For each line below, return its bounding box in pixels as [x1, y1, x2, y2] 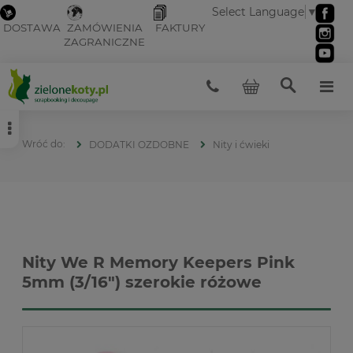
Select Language [212, 5, 305, 20]
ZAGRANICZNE [64, 35, 145, 49]
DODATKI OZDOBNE [89, 138, 189, 150]
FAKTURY [155, 21, 206, 35]
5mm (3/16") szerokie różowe [22, 272, 262, 292]
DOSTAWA [3, 21, 61, 35]
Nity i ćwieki [213, 138, 269, 150]
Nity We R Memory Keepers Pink [22, 252, 295, 272]
